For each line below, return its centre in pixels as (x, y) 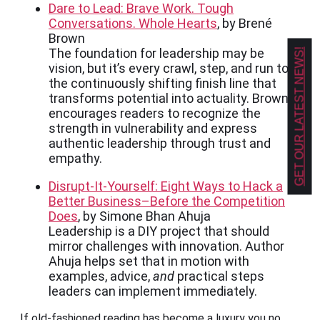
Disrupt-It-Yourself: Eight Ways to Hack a (166, 186)
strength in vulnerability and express (153, 129)
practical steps (221, 276)
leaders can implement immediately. (153, 291)
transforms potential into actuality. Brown (169, 99)
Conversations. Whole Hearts (133, 24)
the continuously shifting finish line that (162, 84)
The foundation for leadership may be (156, 54)
